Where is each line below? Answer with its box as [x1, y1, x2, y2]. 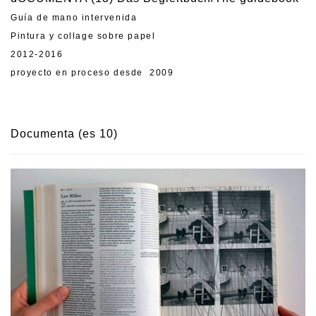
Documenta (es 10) [11, 127, 118, 140]
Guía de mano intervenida [11, 12, 138, 23]
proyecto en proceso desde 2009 [11, 67, 174, 78]
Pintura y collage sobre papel [11, 30, 156, 41]
